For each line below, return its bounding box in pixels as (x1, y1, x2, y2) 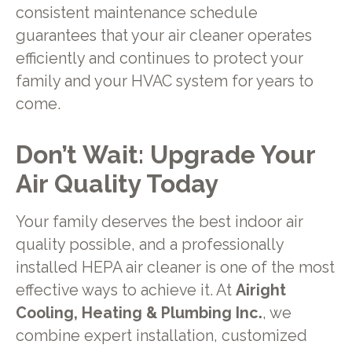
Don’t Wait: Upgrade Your (15, 140, 315, 170)
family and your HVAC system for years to (15, 71, 313, 90)
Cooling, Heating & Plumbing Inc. (15, 304, 262, 323)
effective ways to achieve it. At (15, 281, 236, 300)
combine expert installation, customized (15, 327, 307, 346)
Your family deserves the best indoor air (15, 213, 303, 232)
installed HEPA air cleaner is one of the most (15, 258, 335, 277)
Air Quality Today (15, 169, 218, 199)
